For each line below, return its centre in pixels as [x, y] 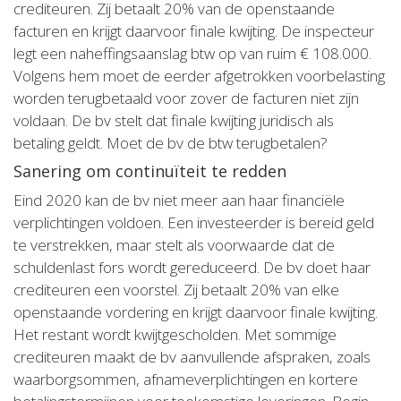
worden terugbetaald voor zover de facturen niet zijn [186, 98]
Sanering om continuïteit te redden [150, 171]
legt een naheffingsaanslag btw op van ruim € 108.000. [192, 53]
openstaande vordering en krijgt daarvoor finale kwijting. [196, 312]
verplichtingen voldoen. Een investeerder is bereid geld [194, 222]
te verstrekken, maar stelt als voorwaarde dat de [174, 245]
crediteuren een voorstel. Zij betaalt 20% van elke [176, 290]
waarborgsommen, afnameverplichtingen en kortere [186, 379]
